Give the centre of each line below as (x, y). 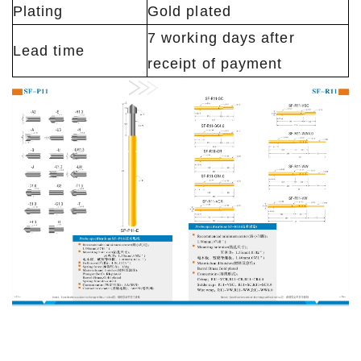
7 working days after (221, 38)
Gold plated (189, 12)
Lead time (49, 51)
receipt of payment (215, 64)
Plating (38, 12)
